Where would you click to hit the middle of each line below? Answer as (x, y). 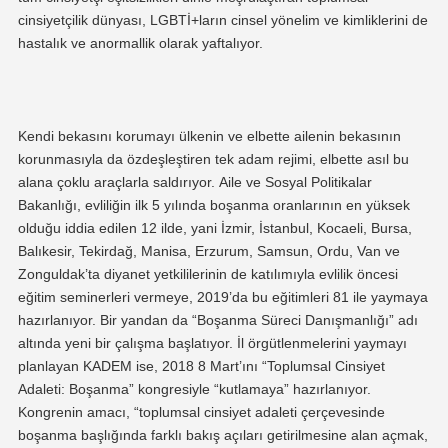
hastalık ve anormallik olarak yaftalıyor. (140, 42)
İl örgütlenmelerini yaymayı (321, 343)
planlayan (50, 366)
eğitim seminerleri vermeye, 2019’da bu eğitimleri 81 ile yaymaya (222, 297)
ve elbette (258, 136)
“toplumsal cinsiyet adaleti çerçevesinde (259, 412)
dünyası (114, 19)
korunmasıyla (60, 159)
